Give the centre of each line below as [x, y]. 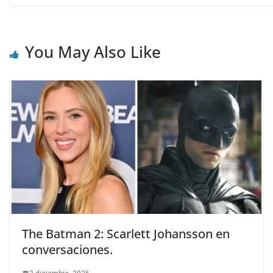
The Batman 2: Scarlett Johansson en [126, 233]
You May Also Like [93, 52]
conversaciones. [67, 249]
